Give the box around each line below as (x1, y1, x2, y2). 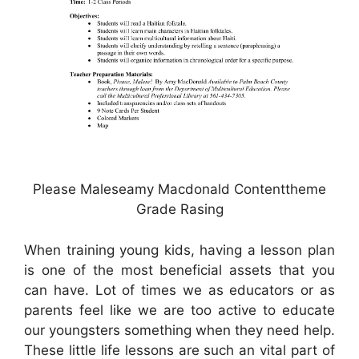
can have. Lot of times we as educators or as (24, 281, 335, 298)
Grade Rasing (135, 201, 224, 218)
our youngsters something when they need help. (24, 321, 335, 338)
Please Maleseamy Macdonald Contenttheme (33, 181, 326, 198)
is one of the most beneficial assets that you (24, 261, 335, 278)
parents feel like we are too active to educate (24, 301, 335, 318)
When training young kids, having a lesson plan (24, 241, 335, 258)
